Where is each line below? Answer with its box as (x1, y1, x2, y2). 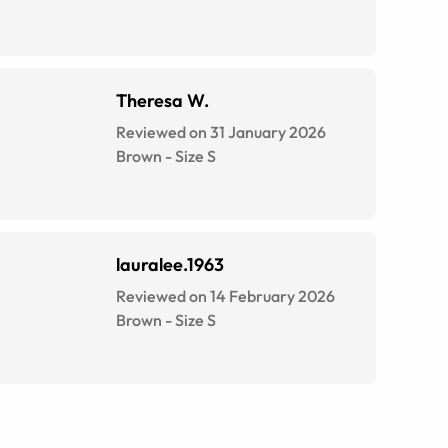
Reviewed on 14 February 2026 (116, 286, 335, 307)
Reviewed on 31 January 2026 (116, 122, 326, 143)
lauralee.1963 (116, 253, 224, 277)
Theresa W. (116, 89, 209, 113)
